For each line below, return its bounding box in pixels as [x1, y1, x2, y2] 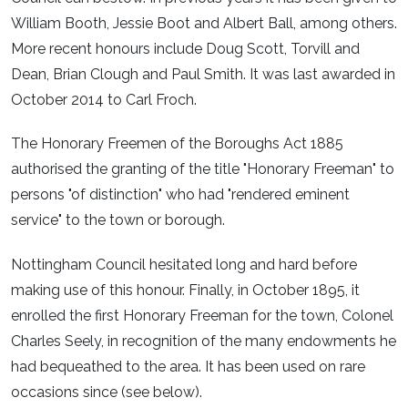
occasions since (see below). [11, 383, 202, 402]
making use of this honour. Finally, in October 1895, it [11, 281, 360, 300]
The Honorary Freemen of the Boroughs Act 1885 [11, 135, 343, 153]
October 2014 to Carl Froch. [11, 90, 197, 108]
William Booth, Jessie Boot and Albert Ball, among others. [11, 14, 397, 32]
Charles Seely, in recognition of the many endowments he [11, 332, 396, 351]
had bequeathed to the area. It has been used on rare [11, 358, 365, 376]
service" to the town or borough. [11, 211, 225, 229]
